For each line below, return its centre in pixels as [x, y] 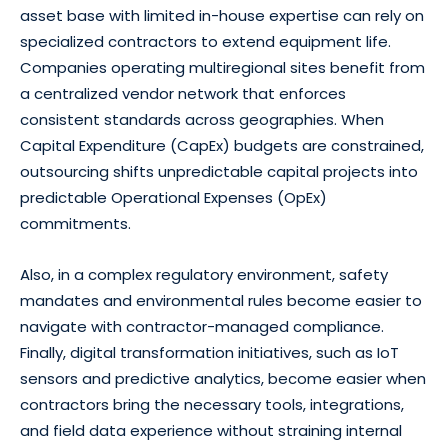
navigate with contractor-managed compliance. [202, 326]
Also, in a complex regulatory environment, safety [204, 274]
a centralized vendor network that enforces [183, 93]
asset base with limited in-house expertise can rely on [222, 15]
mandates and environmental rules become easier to [221, 300]
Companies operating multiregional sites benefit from [222, 67]
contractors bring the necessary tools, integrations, [212, 404]
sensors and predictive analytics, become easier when [223, 378]
